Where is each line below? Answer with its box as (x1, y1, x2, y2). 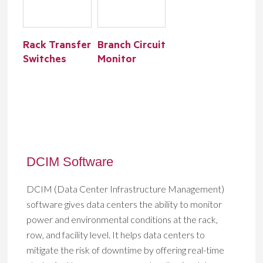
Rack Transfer (23, 41, 92, 52)
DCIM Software (26, 154, 114, 169)
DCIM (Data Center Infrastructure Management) (26, 183, 225, 194)
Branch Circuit (97, 41, 166, 52)
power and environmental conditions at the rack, (26, 214, 218, 225)
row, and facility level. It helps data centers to (26, 229, 205, 240)
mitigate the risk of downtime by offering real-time (26, 244, 225, 255)
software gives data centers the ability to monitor (26, 198, 222, 210)
